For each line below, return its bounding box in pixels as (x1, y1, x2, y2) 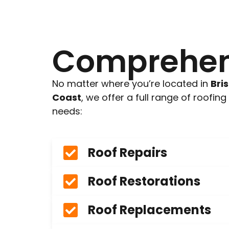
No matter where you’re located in (52, 77, 211, 90)
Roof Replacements (88, 201, 211, 219)
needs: (52, 105, 82, 118)
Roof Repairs (88, 144, 167, 162)
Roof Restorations (88, 173, 200, 190)
